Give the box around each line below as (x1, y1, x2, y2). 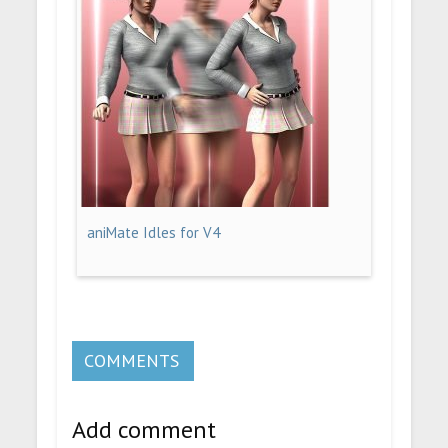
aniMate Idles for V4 (87, 222, 221, 242)
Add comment (72, 414, 217, 445)
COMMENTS (84, 348, 180, 372)
